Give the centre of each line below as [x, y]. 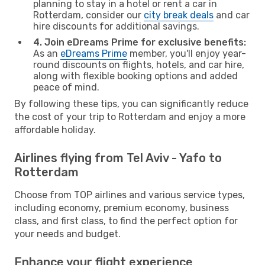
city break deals [179, 15]
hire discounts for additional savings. [116, 26]
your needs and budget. [67, 234]
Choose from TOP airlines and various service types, [130, 195]
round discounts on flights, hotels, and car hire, [139, 64]
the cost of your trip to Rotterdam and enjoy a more [130, 117]
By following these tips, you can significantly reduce [131, 104]
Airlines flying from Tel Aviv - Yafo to [118, 158]
